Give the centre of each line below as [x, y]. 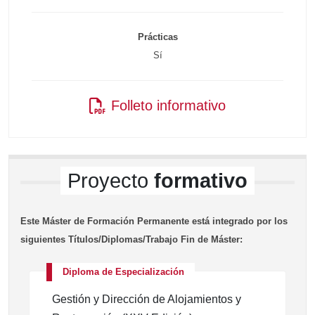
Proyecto [111, 181]
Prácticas [157, 37]
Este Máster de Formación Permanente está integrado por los [154, 221]
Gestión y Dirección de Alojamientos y [147, 299]
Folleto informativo [168, 105]
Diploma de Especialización [123, 272]
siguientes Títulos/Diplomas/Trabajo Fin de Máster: [131, 239]
